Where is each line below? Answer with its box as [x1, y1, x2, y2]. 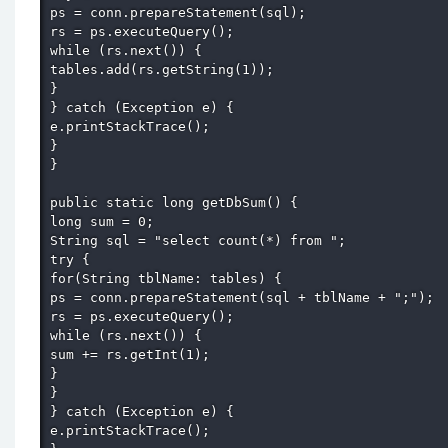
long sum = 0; [50, 214, 162, 229]
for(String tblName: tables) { [50, 271, 290, 286]
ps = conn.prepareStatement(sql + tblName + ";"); [50, 290, 442, 305]
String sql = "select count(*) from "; [50, 233, 354, 248]
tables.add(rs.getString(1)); [50, 62, 282, 77]
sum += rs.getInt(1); [50, 347, 218, 362]
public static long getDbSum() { [50, 195, 306, 210]
